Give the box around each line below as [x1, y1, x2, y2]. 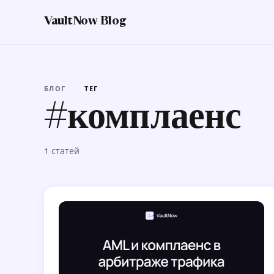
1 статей [44, 146, 80, 157]
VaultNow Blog [44, 17, 126, 28]
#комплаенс [44, 101, 241, 138]
